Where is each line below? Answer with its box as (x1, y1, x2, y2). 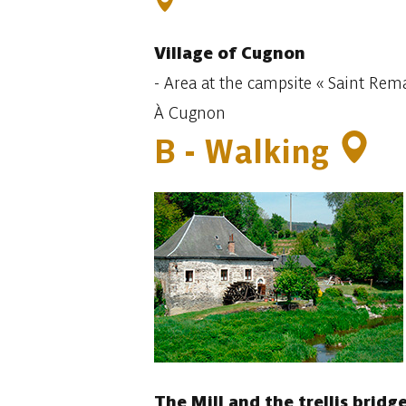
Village (153, 43, 213, 63)
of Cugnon (212, 43, 305, 63)
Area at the (163, 73, 243, 92)
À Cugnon (153, 103, 226, 122)
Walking (203, 132, 338, 171)
